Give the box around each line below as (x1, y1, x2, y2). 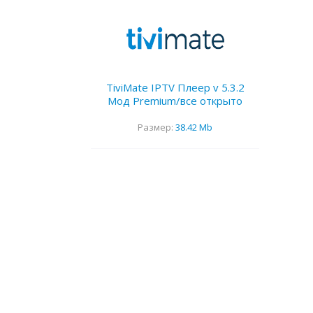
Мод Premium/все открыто (108, 94, 242, 108)
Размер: (138, 121, 173, 134)
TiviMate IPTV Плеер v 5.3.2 (105, 80, 245, 95)
